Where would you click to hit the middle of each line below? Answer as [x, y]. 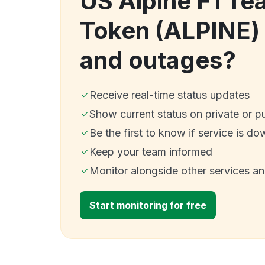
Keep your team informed [151, 151]
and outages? [158, 60]
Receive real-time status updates [169, 95]
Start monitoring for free [148, 205]
